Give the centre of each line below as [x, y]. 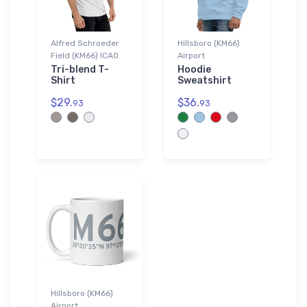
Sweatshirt [205, 80]
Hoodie [194, 69]
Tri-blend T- [80, 69]
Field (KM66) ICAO [85, 55]
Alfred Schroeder [85, 43]
